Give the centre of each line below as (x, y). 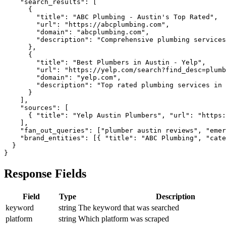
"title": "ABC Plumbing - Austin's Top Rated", (111, 17)
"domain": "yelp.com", (63, 77)
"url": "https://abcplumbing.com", (87, 24)
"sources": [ (36, 107)
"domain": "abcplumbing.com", (77, 32)
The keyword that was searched (129, 207)
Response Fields (45, 173)
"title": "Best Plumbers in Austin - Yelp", (105, 62)
